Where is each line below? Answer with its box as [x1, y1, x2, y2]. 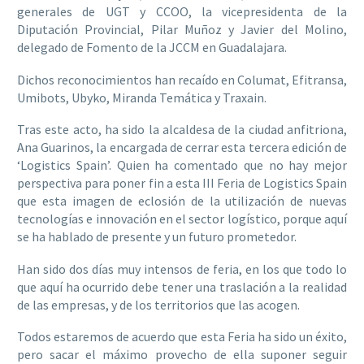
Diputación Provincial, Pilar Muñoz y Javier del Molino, [17, 21, 347, 38]
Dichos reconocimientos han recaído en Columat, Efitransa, [17, 71, 347, 88]
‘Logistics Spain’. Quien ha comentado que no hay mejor [17, 157, 347, 174]
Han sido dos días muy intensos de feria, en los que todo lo [17, 260, 347, 277]
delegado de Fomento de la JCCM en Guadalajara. [17, 39, 287, 56]
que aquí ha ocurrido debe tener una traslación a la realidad [17, 278, 347, 295]
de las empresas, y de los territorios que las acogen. [17, 296, 300, 313]
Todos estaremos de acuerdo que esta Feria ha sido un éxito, [17, 328, 347, 345]
